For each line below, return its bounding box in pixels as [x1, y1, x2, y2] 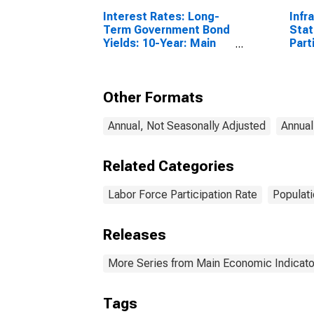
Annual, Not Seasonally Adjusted [108, 119, 266, 132]
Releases [103, 226, 166, 243]
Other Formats [103, 89, 203, 106]
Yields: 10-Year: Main [103, 36, 216, 50]
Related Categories [103, 158, 234, 175]
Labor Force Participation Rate [108, 188, 257, 201]
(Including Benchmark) [103, 50, 224, 63]
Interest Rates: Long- [103, 10, 219, 23]
